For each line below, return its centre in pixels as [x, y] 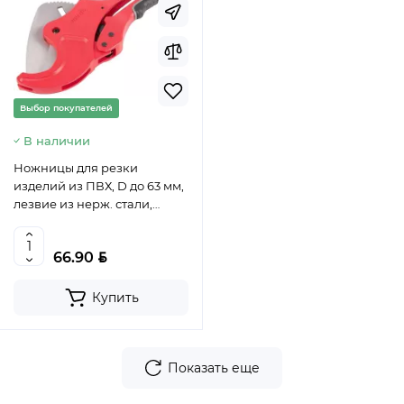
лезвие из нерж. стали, [83, 204]
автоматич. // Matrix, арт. [85, 222]
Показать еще [214, 368]
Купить [115, 298]
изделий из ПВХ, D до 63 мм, [99, 186]
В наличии [57, 141]
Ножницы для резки [76, 168]
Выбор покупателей [66, 108]
